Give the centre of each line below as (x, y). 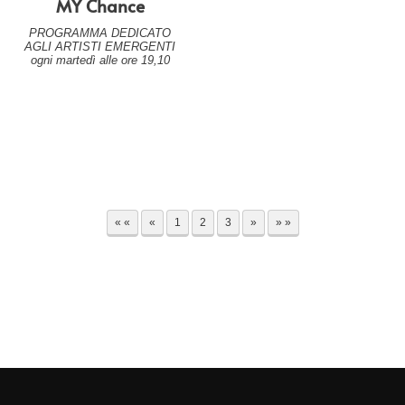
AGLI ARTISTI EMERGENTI (100, 47)
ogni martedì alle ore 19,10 (100, 61)
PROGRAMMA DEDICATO (100, 33)
